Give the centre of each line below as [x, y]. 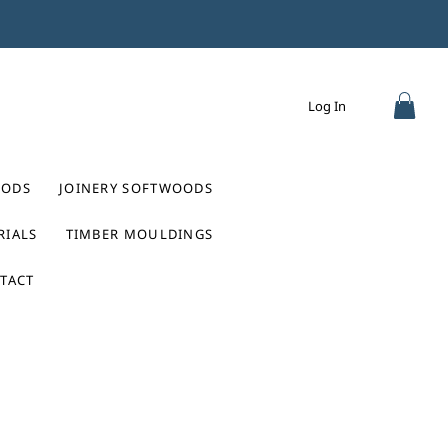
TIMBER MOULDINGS [139, 234]
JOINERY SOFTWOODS [136, 188]
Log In [327, 106]
